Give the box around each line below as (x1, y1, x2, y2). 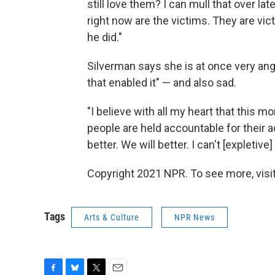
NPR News (174, 212, 215, 223)
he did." (87, 31, 122, 44)
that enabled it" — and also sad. (87, 76, 236, 90)
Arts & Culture (84, 212, 139, 223)
